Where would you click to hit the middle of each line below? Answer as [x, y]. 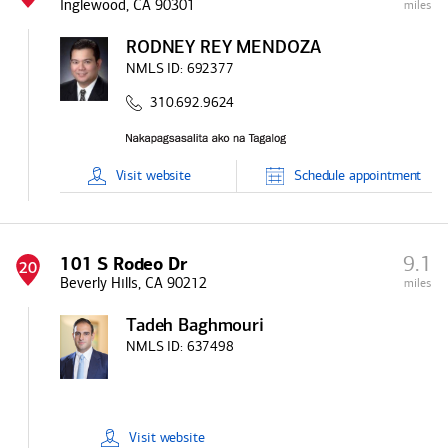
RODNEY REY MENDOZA [223, 48]
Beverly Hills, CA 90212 [133, 283]
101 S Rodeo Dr [123, 264]
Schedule [320, 175]
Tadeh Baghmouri [195, 326]
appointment [383, 175]
